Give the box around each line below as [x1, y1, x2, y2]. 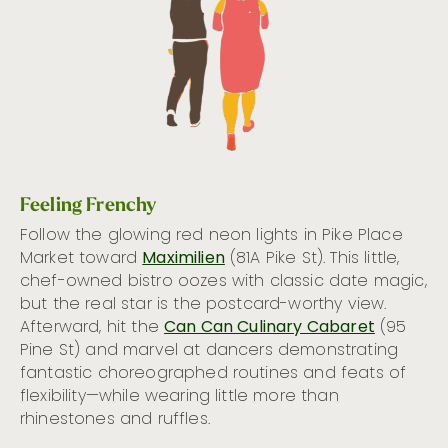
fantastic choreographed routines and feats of [20, 360, 407, 387]
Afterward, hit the [20, 314, 165, 341]
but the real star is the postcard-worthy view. [20, 291, 387, 318]
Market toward [20, 245, 143, 272]
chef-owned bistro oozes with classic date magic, [20, 268, 427, 295]
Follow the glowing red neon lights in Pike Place [20, 222, 403, 249]
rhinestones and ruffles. [20, 406, 210, 433]
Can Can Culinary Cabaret [164, 314, 375, 341]
